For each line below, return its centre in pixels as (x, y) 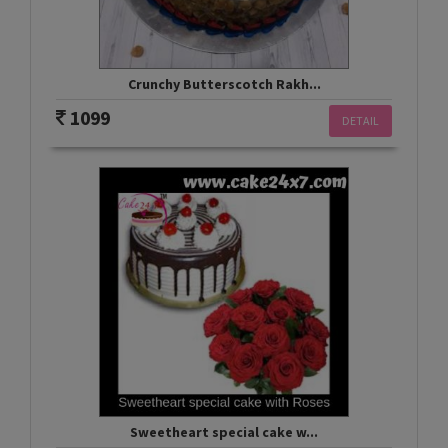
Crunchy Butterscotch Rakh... (224, 84)
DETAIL (360, 120)
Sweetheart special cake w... (224, 432)
